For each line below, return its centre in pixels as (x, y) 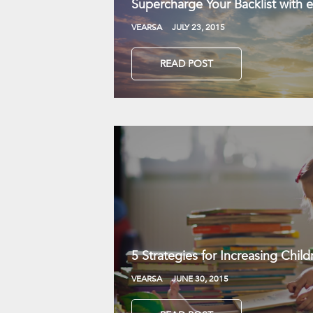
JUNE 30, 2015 (200, 278)
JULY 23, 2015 (198, 27)
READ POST (187, 64)
